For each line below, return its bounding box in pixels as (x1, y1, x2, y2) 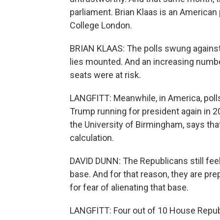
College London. (70, 20, 132, 30)
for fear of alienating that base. (70, 182, 189, 192)
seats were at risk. (70, 70, 141, 80)
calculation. (70, 133, 114, 143)
